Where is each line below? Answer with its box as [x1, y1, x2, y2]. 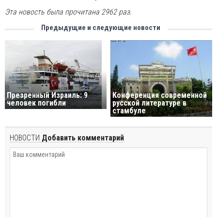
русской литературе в [112, 98, 187, 108]
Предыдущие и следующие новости [41, 23, 160, 32]
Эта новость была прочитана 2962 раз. [5, 7, 132, 16]
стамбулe [112, 106, 146, 115]
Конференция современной [112, 90, 207, 100]
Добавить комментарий [40, 133, 124, 142]
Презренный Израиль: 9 [7, 91, 88, 100]
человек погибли [7, 98, 66, 108]
